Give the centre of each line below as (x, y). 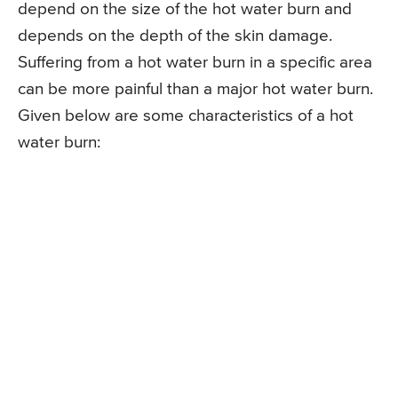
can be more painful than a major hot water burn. (195, 89)
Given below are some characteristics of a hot (186, 115)
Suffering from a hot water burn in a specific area (195, 62)
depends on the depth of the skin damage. (175, 36)
